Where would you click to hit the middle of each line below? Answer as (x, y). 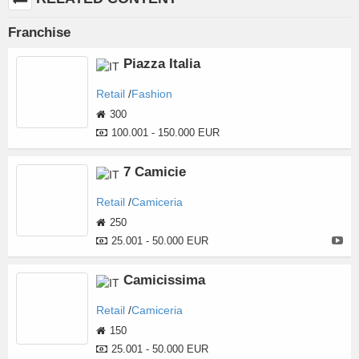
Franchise (39, 32)
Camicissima (164, 280)
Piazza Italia (162, 64)
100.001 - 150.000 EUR (165, 133)
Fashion (152, 94)
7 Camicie (155, 172)
